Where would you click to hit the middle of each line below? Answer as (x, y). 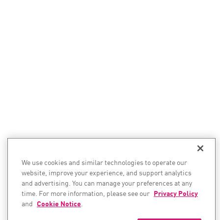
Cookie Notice (59, 203)
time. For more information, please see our (86, 193)
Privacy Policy (176, 193)
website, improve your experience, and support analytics (107, 172)
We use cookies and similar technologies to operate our (104, 162)
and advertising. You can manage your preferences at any (107, 183)
